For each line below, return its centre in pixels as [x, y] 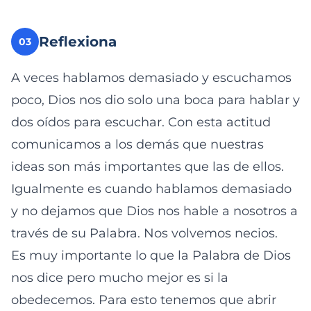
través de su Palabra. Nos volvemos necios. [144, 233]
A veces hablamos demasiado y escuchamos [151, 78]
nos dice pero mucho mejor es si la [120, 278]
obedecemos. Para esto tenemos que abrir [144, 300]
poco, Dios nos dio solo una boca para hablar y [155, 100]
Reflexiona [78, 42]
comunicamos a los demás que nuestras [137, 144]
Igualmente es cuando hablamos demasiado [151, 189]
